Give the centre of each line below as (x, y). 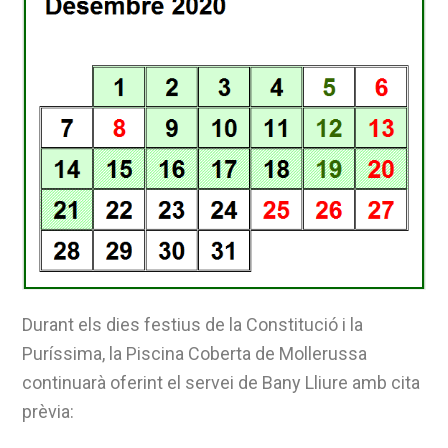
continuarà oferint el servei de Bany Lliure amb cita (221, 382)
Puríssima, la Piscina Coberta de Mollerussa (195, 353)
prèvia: (48, 411)
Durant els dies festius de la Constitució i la (193, 324)
